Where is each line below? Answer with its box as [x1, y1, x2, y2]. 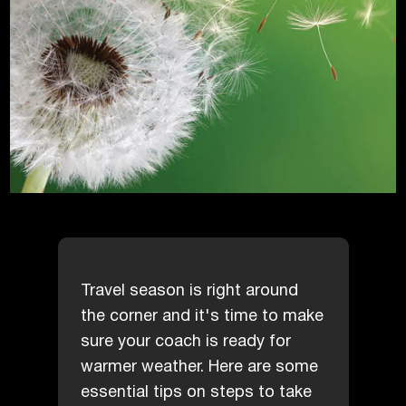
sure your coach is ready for [80, 328, 291, 354]
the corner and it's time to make [80, 303, 324, 329]
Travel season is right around [80, 277, 298, 304]
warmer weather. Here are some [80, 353, 318, 380]
